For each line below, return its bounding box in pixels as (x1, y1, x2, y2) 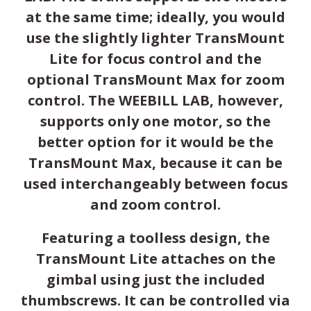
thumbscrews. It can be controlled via (21, 290, 290, 310)
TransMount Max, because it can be (28, 153, 283, 172)
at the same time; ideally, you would (26, 7, 285, 26)
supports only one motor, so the (40, 111, 271, 131)
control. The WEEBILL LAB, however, (28, 90, 283, 110)
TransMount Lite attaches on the (35, 249, 276, 268)
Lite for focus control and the (49, 49, 262, 68)
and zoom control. (90, 194, 221, 214)
